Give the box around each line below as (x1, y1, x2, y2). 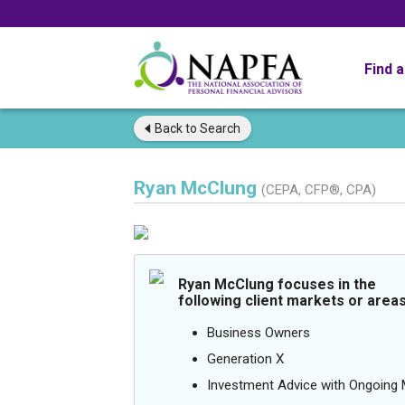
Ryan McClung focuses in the (178, 276, 376, 293)
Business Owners (207, 325, 310, 341)
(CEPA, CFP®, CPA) (261, 182, 376, 198)
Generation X (207, 351, 284, 367)
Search (197, 121, 240, 136)
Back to (155, 121, 197, 136)
